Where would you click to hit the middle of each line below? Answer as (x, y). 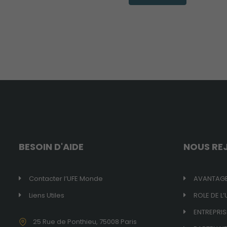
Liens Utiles (47, 195)
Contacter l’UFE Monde (66, 178)
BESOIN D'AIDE (51, 146)
